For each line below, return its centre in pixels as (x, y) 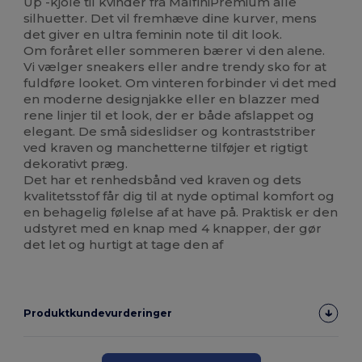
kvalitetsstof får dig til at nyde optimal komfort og (179, 196)
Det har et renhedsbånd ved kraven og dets (163, 180)
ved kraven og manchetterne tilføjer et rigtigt (166, 148)
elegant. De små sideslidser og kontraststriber (170, 132)
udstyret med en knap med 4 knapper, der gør (173, 229)
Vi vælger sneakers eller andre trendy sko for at (175, 67)
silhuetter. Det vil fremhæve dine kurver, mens (170, 19)
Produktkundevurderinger (98, 314)
